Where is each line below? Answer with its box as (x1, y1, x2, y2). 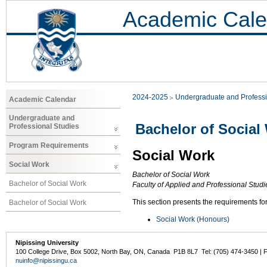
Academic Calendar (9, 95, 76, 104)
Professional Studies (9, 122, 79, 131)
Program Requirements (9, 141, 89, 150)
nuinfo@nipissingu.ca (15, 257, 77, 265)
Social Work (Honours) (156, 215, 229, 224)
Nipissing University (15, 239, 79, 247)
